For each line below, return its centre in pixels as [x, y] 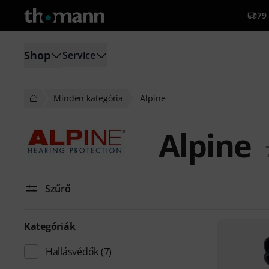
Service [79, 55]
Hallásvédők [72, 252]
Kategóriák [50, 226]
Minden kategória [89, 98]
